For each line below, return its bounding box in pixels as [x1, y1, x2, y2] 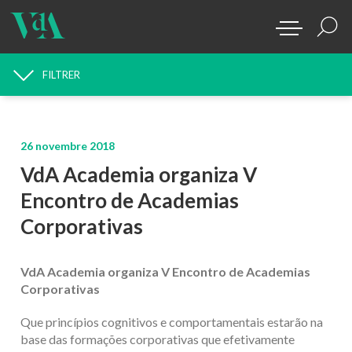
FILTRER [42, 68, 80, 81]
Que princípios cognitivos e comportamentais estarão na [20, 313, 323, 329]
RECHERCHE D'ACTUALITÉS [16, 78, 170, 93]
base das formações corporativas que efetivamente [20, 331, 295, 346]
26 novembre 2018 [20, 138, 115, 152]
